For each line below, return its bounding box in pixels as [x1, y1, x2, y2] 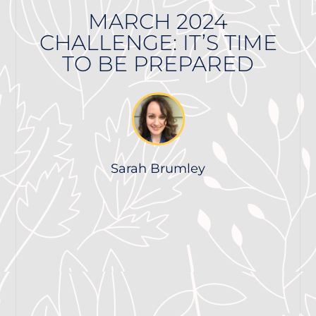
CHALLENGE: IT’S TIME [39, 29, 277, 56]
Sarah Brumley [111, 160, 205, 176]
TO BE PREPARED [62, 50, 254, 77]
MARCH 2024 [88, 8, 228, 35]
